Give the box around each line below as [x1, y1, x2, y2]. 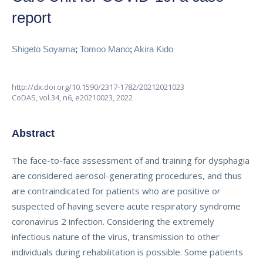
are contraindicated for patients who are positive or [12, 185, 221, 197]
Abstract [12, 127, 55, 139]
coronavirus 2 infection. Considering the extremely [12, 215, 214, 227]
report [12, 9, 51, 26]
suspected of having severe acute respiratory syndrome [12, 200, 241, 212]
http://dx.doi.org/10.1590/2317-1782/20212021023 [12, 82, 184, 92]
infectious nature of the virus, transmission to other [12, 231, 220, 242]
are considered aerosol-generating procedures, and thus [12, 170, 242, 181]
